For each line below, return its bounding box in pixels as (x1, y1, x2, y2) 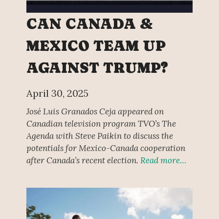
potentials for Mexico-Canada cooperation (26, 143, 185, 154)
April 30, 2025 (26, 87, 88, 99)
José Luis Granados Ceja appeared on (26, 106, 164, 117)
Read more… (140, 155, 186, 166)
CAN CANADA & (26, 15, 153, 32)
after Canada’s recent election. (26, 155, 140, 166)
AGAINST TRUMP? (26, 59, 168, 76)
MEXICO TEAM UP (26, 37, 166, 54)
